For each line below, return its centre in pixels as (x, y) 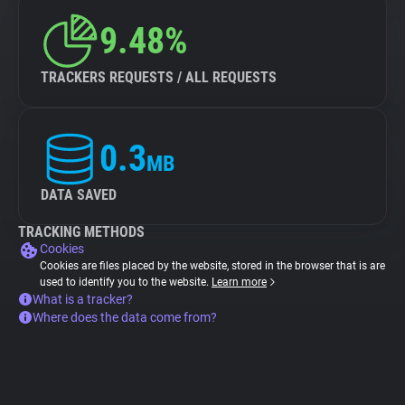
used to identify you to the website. (126, 282)
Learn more (239, 282)
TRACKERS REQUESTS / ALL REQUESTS (159, 77)
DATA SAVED (79, 195)
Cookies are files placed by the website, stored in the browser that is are (212, 266)
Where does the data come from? (125, 317)
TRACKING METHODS (81, 232)
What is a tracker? (83, 299)
